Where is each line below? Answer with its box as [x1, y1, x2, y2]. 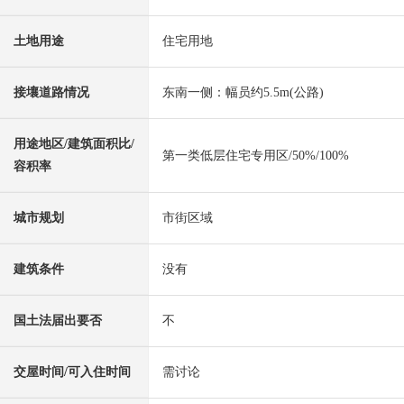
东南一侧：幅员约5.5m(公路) [162, 86, 324, 100]
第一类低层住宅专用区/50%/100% [162, 149, 349, 163]
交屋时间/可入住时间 [14, 365, 131, 380]
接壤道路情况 [14, 86, 89, 100]
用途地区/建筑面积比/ [14, 137, 134, 151]
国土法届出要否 [14, 314, 102, 328]
